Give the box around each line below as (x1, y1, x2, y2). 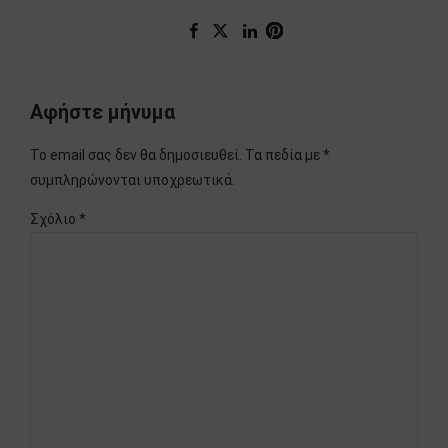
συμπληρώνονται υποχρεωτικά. (30, 172, 235, 189)
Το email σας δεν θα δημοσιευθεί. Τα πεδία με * (30, 147, 330, 164)
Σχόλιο (30, 211, 79, 228)
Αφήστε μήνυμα (30, 100, 175, 124)
